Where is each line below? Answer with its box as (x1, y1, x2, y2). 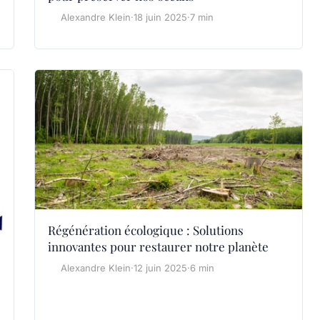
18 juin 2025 (134, 11, 187, 23)
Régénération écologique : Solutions (48, 222, 244, 239)
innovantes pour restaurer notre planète (48, 239, 269, 255)
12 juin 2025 (134, 262, 187, 274)
